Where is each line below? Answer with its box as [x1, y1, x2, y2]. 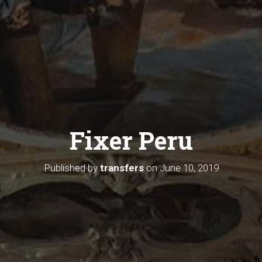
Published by [43, 161, 100, 174]
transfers [99, 161, 144, 174]
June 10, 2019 [159, 161, 219, 174]
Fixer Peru [69, 123, 193, 156]
